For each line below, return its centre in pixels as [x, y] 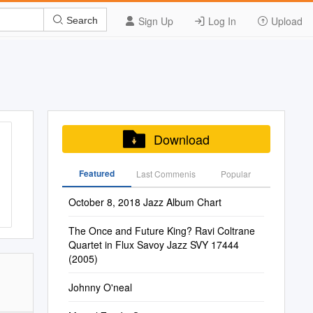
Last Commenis [166, 174]
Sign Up [154, 21]
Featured [96, 173]
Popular [235, 174]
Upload [285, 21]
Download [181, 139]
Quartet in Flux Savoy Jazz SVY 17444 [153, 245]
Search [81, 20]
